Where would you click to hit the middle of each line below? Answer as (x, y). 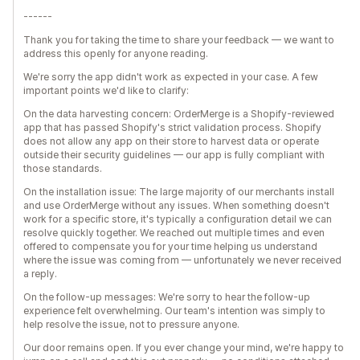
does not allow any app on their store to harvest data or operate (171, 141)
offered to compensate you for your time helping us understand (170, 246)
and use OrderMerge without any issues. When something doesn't (176, 205)
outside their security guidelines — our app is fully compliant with (174, 155)
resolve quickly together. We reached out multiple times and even (174, 233)
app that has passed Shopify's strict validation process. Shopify (172, 127)
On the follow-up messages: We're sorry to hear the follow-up (167, 297)
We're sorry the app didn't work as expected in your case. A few (171, 77)
